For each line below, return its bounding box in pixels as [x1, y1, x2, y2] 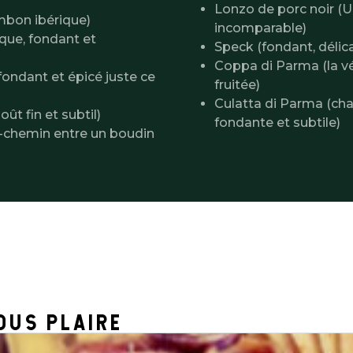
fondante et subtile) [214, 115, 340, 130]
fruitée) [214, 77, 260, 92]
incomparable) [214, 20, 307, 35]
